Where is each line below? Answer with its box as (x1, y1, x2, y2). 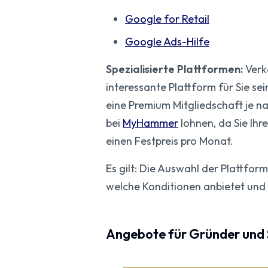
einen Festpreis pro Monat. (106, 134, 233, 148)
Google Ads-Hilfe (125, 35, 209, 49)
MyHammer (123, 116, 178, 130)
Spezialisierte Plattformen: (106, 62, 243, 77)
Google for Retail (125, 12, 209, 26)
